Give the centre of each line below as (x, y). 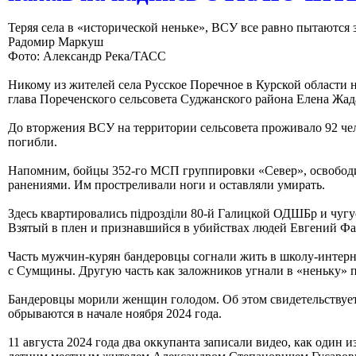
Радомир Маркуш (56, 41)
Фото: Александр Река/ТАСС (87, 56)
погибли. (33, 141)
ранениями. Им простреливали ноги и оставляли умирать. (166, 184)
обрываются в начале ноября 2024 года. (115, 313)
